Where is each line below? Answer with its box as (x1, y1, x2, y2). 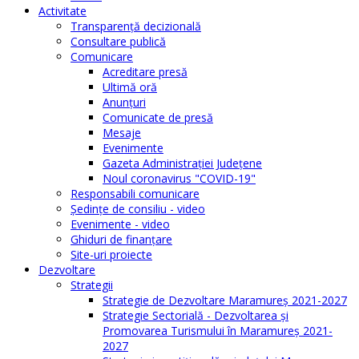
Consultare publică (71, 34, 166, 50)
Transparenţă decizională (71, 18, 201, 34)
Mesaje (103, 125, 141, 141)
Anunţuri (103, 95, 146, 111)
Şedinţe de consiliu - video (71, 201, 205, 217)
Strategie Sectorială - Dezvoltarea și (103, 308, 288, 324)
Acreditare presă (103, 64, 188, 80)
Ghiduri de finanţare (71, 232, 172, 248)
